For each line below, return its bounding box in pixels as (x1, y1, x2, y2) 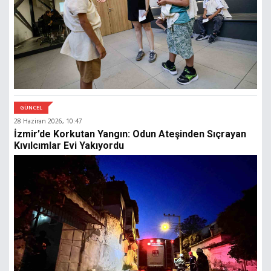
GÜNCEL (20, 103, 42, 112)
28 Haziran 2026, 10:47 (14, 117, 82, 126)
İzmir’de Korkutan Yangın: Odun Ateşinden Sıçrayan (14, 128, 246, 140)
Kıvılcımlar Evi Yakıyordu (14, 140, 124, 152)
